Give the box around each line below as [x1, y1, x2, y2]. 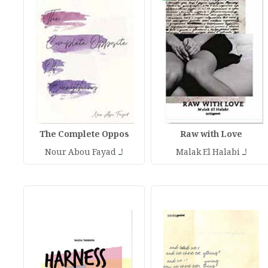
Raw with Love [180, 128, 243, 143]
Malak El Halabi [175, 146, 240, 161]
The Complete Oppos [39, 128, 129, 143]
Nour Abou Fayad [45, 146, 117, 161]
